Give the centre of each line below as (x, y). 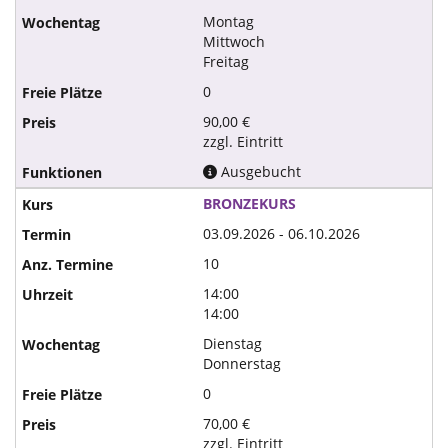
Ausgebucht (259, 171)
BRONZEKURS (250, 203)
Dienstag (233, 343)
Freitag (226, 61)
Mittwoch (234, 41)
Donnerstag (242, 363)
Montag (229, 21)
